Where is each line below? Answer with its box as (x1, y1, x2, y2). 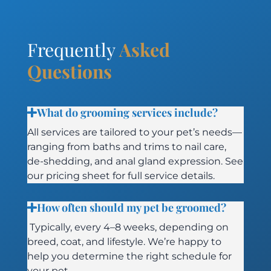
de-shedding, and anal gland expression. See (27, 155, 243, 168)
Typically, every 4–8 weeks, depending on (27, 221, 229, 233)
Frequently (27, 38, 119, 62)
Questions (27, 59, 112, 84)
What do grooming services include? (36, 105, 218, 120)
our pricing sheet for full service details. (27, 170, 215, 182)
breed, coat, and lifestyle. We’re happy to (27, 236, 221, 248)
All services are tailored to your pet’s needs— (27, 126, 242, 139)
